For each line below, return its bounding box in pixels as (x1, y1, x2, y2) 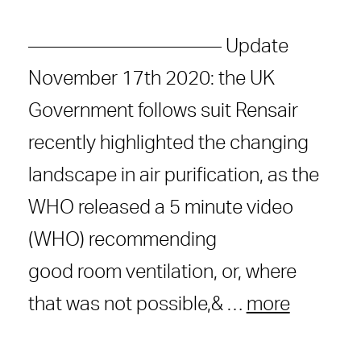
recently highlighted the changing (27, 133, 309, 153)
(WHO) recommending (27, 230, 217, 250)
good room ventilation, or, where (27, 262, 297, 282)
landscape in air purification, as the (27, 165, 319, 185)
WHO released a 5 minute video (27, 197, 293, 218)
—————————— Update (27, 36, 288, 56)
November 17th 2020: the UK (27, 68, 275, 89)
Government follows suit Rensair (27, 101, 298, 121)
